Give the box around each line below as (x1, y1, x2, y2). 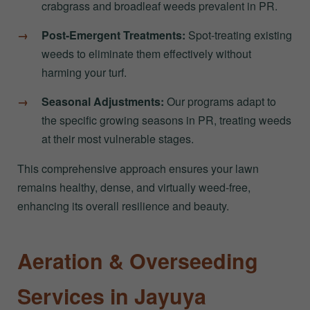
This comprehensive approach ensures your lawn (17, 160, 259, 176)
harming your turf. (42, 64, 127, 80)
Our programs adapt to (164, 93, 276, 109)
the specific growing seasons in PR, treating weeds (42, 111, 291, 128)
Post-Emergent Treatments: (42, 26, 185, 43)
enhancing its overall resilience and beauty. (17, 197, 229, 214)
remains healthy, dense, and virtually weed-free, (17, 179, 250, 195)
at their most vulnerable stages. (42, 130, 194, 147)
